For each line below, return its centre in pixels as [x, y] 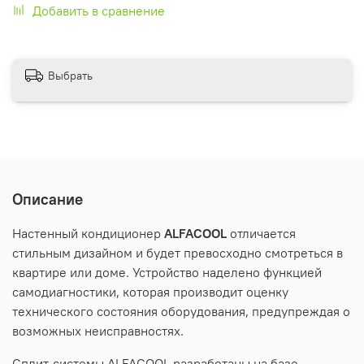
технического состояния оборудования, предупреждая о [181, 311]
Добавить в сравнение [99, 10]
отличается [263, 233]
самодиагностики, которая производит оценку [150, 291]
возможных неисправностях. [98, 330]
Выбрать [70, 76]
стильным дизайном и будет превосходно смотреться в [178, 252]
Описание [48, 199]
